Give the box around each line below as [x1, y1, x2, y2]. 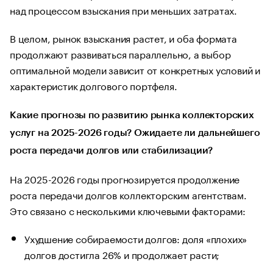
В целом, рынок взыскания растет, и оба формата [10, 30, 237, 46]
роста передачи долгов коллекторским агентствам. [10, 186, 247, 202]
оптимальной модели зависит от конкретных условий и [10, 62, 260, 77]
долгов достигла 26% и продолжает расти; [24, 246, 220, 262]
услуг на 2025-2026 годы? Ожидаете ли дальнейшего [10, 128, 260, 138]
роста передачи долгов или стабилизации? [10, 146, 213, 156]
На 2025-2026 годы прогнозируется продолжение [10, 171, 240, 186]
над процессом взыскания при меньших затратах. [10, 2, 237, 18]
